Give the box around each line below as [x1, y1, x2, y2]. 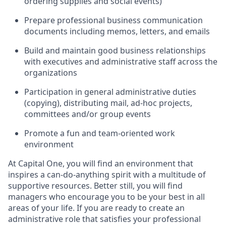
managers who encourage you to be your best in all [8, 191, 205, 202]
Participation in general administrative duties [24, 86, 196, 97]
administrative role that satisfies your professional [8, 213, 201, 224]
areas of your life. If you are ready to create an [8, 202, 185, 213]
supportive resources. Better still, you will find [8, 180, 183, 191]
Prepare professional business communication [24, 15, 203, 26]
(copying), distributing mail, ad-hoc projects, [24, 97, 192, 108]
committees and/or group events [24, 108, 151, 120]
